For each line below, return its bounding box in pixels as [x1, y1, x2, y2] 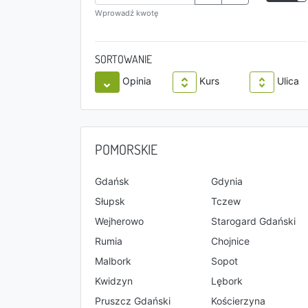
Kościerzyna [211, 295, 265, 307]
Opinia [122, 75, 151, 87]
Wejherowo [95, 215, 144, 227]
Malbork [95, 255, 131, 267]
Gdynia [211, 175, 243, 187]
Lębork [211, 275, 243, 287]
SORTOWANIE [95, 52, 152, 66]
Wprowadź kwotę [95, 8, 159, 18]
